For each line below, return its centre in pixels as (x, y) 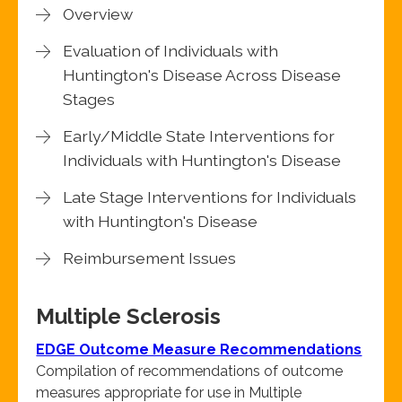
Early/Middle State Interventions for (199, 136)
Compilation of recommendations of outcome (190, 371)
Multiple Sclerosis (129, 317)
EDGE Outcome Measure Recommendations (199, 350)
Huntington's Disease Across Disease (202, 75)
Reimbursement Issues (150, 258)
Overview (98, 14)
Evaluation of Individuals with (171, 51)
